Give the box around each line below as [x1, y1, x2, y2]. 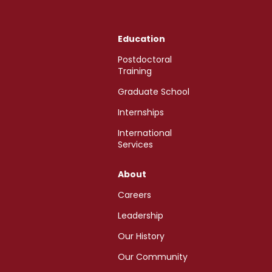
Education [118, 33, 166, 46]
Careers [118, 189, 152, 202]
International [118, 127, 172, 140]
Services [118, 138, 154, 151]
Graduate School [118, 86, 190, 98]
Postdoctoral [118, 53, 172, 66]
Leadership [118, 209, 164, 222]
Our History [118, 230, 165, 243]
